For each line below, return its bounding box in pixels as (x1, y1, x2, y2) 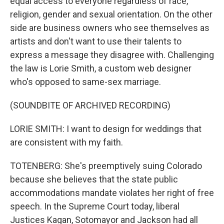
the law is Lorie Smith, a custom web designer (10, 63, 191, 73)
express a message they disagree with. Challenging (10, 49, 214, 60)
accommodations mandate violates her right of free (10, 187, 214, 198)
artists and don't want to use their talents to (10, 36, 181, 46)
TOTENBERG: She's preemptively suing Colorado (10, 160, 202, 171)
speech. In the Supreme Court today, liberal (10, 201, 179, 211)
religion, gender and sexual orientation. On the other (10, 9, 212, 19)
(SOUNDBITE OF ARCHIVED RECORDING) (10, 100, 170, 110)
